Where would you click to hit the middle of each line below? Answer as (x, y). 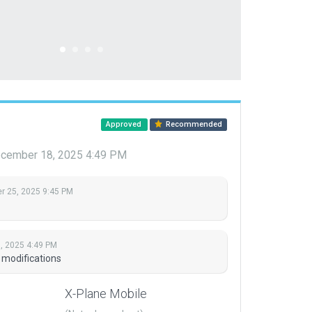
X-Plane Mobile (106, 294)
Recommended (193, 124)
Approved (124, 124)
